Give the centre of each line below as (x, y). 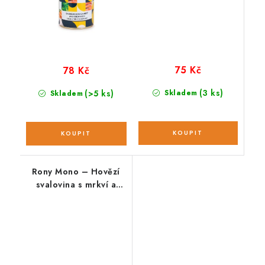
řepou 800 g (76, 198)
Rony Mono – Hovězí (76, 172)
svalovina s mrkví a (76, 185)
